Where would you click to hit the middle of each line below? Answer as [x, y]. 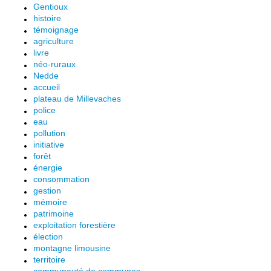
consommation [61, 179]
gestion [47, 191]
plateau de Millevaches [77, 99]
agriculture [54, 41]
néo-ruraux [54, 64]
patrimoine [54, 214]
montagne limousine [72, 248]
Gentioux [51, 7]
